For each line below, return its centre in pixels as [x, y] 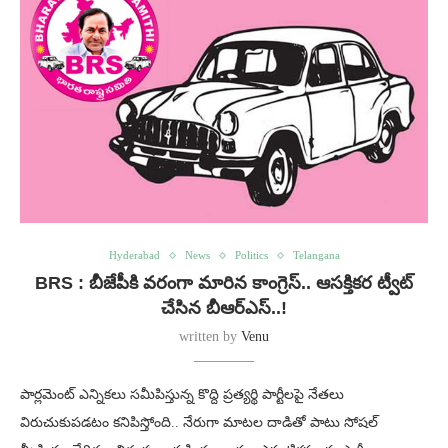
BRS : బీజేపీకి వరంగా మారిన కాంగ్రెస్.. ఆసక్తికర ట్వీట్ [224, 283]
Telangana [316, 255]
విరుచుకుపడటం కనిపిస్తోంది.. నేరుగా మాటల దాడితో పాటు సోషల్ [199, 423]
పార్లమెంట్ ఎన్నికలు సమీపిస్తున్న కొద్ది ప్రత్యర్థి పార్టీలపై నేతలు [182, 395]
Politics [251, 255]
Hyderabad [134, 255]
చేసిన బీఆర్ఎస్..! [224, 308]
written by [210, 337]
